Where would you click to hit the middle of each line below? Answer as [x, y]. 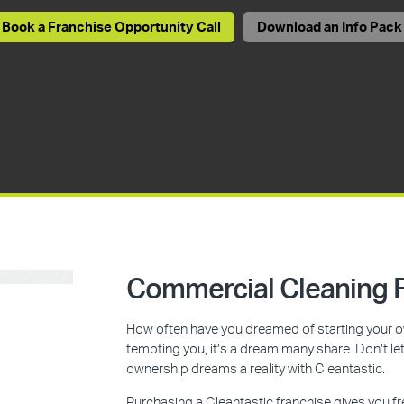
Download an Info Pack [330, 27]
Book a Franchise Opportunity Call [111, 27]
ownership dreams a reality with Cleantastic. [256, 370]
